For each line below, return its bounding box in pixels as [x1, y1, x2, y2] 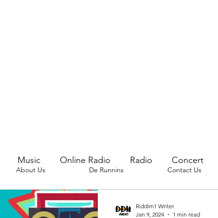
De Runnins [89, 165, 124, 174]
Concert [172, 154, 203, 165]
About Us [16, 165, 45, 174]
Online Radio [60, 154, 110, 165]
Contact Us [167, 165, 201, 174]
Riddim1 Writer [136, 202, 174, 210]
